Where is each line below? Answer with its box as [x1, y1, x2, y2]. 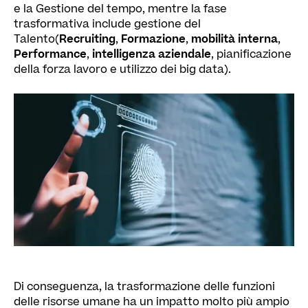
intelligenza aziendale [92, 47, 211, 62]
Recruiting [59, 32, 115, 47]
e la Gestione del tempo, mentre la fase [14, 1, 227, 16]
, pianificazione [211, 47, 291, 62]
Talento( [14, 32, 59, 47]
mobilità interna [191, 32, 278, 47]
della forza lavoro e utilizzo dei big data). [14, 62, 231, 77]
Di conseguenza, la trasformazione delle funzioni [14, 278, 275, 294]
